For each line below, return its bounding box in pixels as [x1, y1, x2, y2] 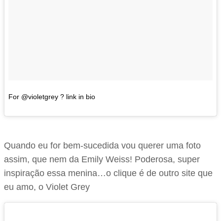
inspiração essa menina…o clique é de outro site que [4, 168, 213, 179]
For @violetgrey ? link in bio [8, 93, 95, 101]
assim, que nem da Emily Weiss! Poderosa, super [4, 154, 200, 165]
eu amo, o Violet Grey [4, 182, 90, 192]
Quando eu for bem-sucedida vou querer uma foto [4, 141, 201, 151]
